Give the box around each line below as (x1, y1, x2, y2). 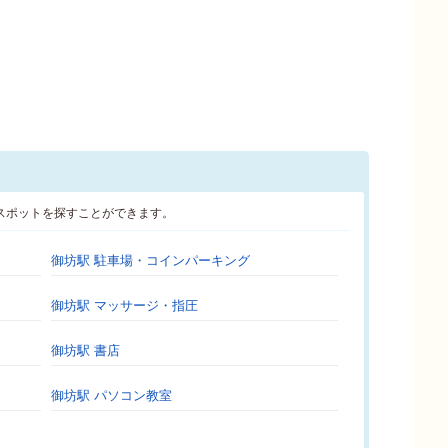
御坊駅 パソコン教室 (51, 388, 172, 403)
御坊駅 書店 (51, 343, 120, 358)
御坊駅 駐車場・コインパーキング (51, 253, 250, 268)
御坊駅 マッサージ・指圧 (51, 298, 198, 313)
